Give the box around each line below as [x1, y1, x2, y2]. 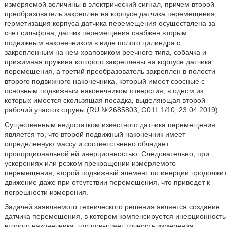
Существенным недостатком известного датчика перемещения [4, 120, 215, 129]
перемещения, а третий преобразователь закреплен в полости [4, 67, 215, 75]
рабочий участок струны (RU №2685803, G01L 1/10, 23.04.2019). [4, 105, 220, 114]
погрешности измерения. [4, 187, 88, 196]
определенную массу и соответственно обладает [4, 139, 169, 148]
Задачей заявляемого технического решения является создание [4, 202, 220, 211]
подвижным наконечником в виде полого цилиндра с [4, 38, 180, 47]
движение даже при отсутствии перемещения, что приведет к [4, 178, 210, 186]
